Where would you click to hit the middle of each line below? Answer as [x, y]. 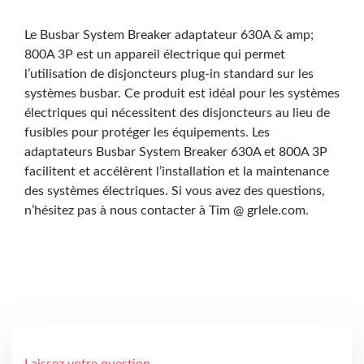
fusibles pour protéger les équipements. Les [147, 132]
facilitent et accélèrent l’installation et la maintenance [177, 171]
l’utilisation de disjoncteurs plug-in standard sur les [169, 74]
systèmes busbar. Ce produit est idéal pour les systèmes [182, 93]
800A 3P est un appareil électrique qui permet [155, 54]
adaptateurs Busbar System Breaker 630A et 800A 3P [176, 152]
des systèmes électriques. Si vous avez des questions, [175, 191]
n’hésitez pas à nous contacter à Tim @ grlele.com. [167, 210]
